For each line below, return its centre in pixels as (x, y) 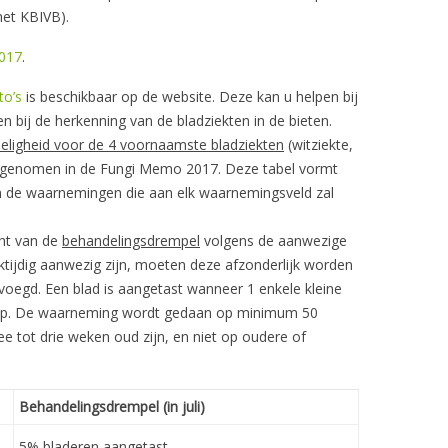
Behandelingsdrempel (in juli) (112, 406)
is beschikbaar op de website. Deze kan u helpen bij (190, 96)
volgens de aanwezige (273, 240)
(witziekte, (318, 144)
